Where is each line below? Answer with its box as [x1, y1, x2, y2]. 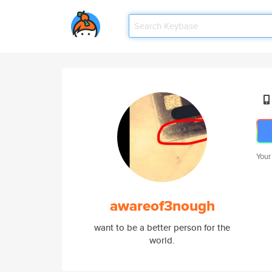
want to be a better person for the [94, 221, 230, 234]
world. [149, 234, 175, 246]
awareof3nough [109, 195, 215, 217]
